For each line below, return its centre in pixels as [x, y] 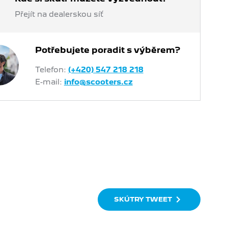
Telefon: [51, 69]
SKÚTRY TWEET [143, 199]
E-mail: [49, 82]
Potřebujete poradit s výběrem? [107, 50]
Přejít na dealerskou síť [59, 14]
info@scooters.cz [98, 82]
